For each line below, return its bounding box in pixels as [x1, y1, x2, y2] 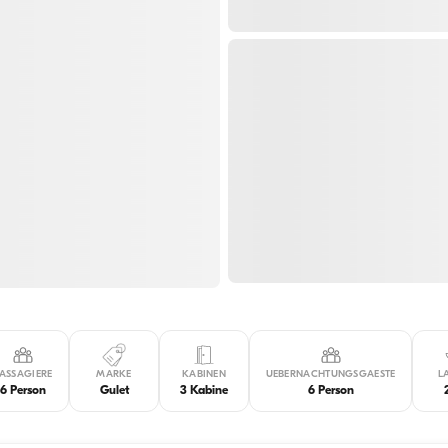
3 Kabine [180, 384, 228, 397]
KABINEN [181, 368, 227, 380]
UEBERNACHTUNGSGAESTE [265, 368, 396, 380]
